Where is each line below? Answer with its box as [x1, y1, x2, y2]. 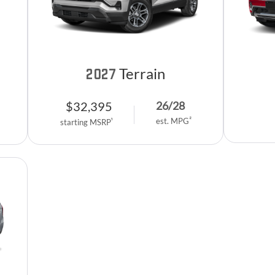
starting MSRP [60, 117, 111, 127]
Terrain [119, 64, 165, 82]
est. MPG [155, 116, 189, 126]
